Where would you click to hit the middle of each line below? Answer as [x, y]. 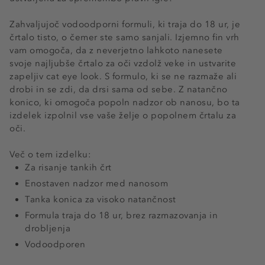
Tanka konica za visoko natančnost [101, 200]
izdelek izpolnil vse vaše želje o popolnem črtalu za [123, 116]
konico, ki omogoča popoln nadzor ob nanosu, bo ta [125, 103]
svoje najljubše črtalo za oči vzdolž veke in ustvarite [123, 64]
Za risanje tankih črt [68, 168]
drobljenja [48, 229]
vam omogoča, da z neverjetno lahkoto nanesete [116, 51]
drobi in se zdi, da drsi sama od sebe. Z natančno [119, 90]
